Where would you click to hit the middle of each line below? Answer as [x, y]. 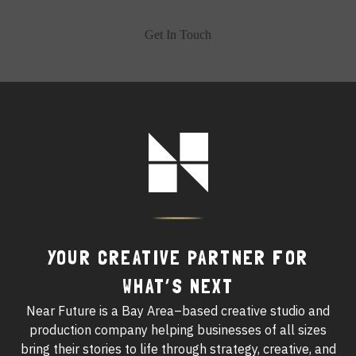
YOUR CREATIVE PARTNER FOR [178, 258]
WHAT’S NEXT [178, 287]
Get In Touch [178, 35]
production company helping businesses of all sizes [178, 330]
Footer [204, 145]
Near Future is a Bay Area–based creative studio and [178, 311]
